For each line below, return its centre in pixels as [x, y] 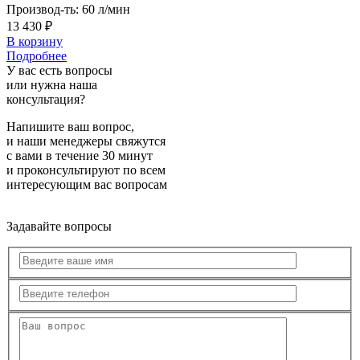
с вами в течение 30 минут [80, 155]
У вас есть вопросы [59, 70]
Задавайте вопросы [59, 226]
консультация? [46, 99]
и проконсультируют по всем [86, 170]
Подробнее [37, 55]
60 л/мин [106, 9]
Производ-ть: [43, 9]
